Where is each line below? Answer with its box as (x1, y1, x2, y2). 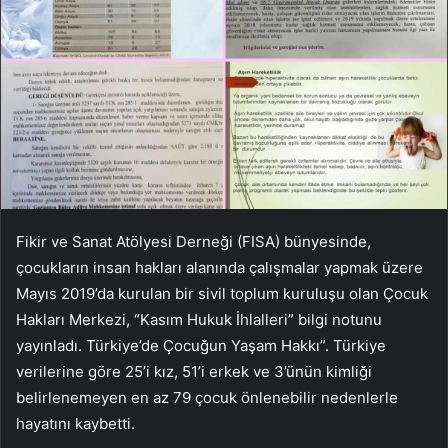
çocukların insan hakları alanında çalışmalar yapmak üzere (16, 257, 423, 277)
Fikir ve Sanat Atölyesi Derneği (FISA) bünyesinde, (16, 231, 371, 251)
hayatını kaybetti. (16, 413, 135, 433)
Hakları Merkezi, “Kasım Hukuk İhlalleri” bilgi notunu (16, 309, 382, 329)
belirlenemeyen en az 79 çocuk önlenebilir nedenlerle (16, 387, 398, 407)
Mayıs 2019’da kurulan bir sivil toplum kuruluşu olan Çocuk (16, 283, 428, 303)
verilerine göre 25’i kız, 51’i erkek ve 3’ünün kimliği (16, 361, 372, 381)
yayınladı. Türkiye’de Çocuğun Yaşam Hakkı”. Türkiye (16, 335, 386, 355)
